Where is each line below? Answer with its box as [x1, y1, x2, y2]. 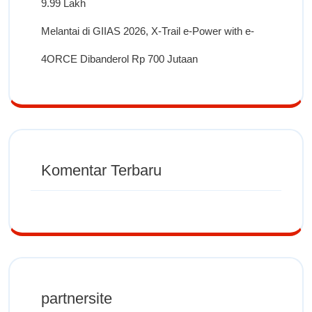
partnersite [41, 289, 112, 307]
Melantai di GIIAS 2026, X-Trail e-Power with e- [41, 24, 254, 37]
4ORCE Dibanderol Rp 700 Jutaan [41, 52, 198, 65]
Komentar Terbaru [41, 161, 162, 179]
